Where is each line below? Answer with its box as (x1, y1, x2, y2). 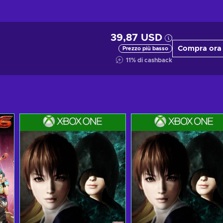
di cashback (137, 57, 172, 63)
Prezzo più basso (122, 46, 168, 51)
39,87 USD (111, 33, 162, 43)
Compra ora (178, 45, 222, 52)
